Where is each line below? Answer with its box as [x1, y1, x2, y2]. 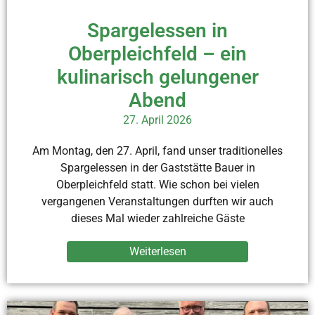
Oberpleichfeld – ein [68, 41, 247, 65]
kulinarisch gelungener [56, 65, 259, 89]
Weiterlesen [129, 244, 186, 258]
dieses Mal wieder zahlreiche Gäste [70, 211, 245, 225]
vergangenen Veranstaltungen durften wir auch [41, 194, 274, 208]
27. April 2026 [123, 112, 192, 127]
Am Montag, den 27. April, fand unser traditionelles [32, 143, 283, 157]
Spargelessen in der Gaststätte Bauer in [60, 160, 255, 174]
